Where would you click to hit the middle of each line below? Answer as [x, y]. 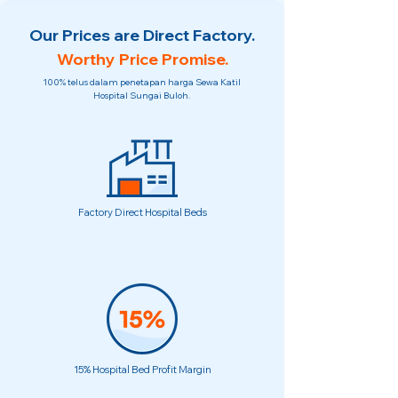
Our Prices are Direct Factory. [142, 35]
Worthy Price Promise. [142, 59]
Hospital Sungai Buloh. [142, 96]
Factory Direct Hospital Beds [142, 212]
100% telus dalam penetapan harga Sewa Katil [142, 82]
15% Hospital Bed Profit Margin [142, 370]
